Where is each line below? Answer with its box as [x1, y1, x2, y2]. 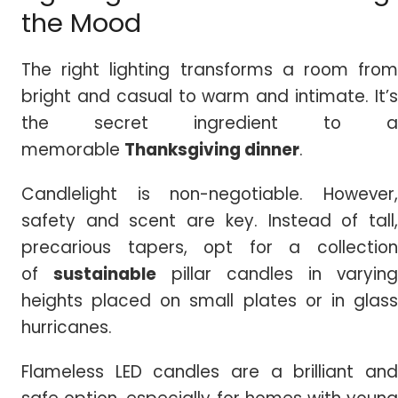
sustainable [53, 261, 156, 286]
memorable [21, 137, 124, 162]
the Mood [21, 4, 141, 41]
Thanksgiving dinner [124, 137, 299, 162]
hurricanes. [21, 314, 112, 339]
